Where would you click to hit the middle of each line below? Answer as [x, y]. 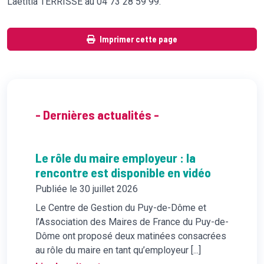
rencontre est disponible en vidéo [123, 172]
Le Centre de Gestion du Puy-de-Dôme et [121, 207]
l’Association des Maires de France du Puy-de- [132, 222]
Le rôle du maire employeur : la [115, 157]
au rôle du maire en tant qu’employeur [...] [118, 250]
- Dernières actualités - [97, 114]
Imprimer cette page [138, 39]
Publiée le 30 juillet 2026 [87, 189]
